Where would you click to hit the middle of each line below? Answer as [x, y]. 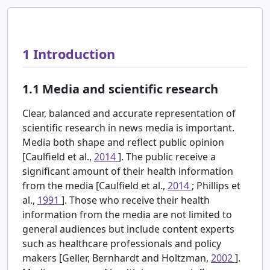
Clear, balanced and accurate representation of [129, 114]
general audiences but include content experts [128, 229]
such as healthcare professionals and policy [122, 244]
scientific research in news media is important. [128, 128]
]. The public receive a [167, 157]
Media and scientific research [130, 89]
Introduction [74, 54]
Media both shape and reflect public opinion [123, 143]
